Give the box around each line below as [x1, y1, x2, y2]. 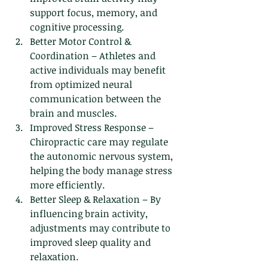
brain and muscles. [30, 106, 117, 120]
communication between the [30, 92, 163, 105]
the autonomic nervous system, [30, 149, 175, 163]
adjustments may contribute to [30, 221, 173, 234]
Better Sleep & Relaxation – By [30, 192, 163, 206]
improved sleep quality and [30, 235, 153, 249]
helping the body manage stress [30, 163, 175, 177]
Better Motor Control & [30, 34, 133, 48]
